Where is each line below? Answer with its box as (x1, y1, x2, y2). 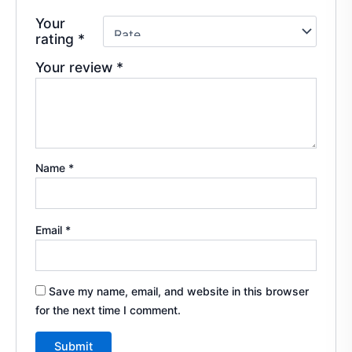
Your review (35, 59, 117, 76)
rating (35, 31, 79, 48)
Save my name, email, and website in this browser (49, 284, 310, 299)
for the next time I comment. (35, 303, 181, 317)
